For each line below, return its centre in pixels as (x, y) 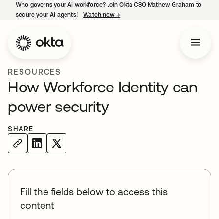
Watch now (100, 15)
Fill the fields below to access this (94, 191)
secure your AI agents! (48, 15)
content (37, 205)
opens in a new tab (147, 15)
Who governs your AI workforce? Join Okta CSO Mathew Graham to (109, 5)
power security (58, 106)
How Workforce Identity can (103, 87)
